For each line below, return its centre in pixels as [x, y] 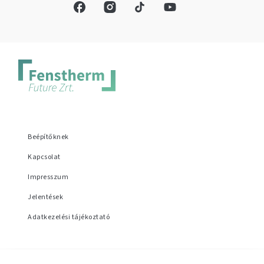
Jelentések [45, 197]
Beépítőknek [48, 137]
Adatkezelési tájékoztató [69, 217]
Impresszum [48, 177]
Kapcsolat [44, 157]
